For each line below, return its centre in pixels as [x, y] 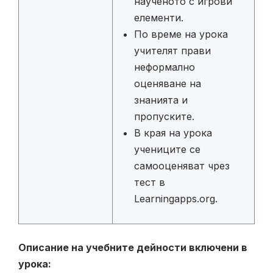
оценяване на [168, 83]
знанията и [161, 100]
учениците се [167, 149]
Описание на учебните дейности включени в [133, 247]
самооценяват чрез [182, 165]
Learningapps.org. [176, 198]
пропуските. [164, 116]
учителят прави [172, 50]
